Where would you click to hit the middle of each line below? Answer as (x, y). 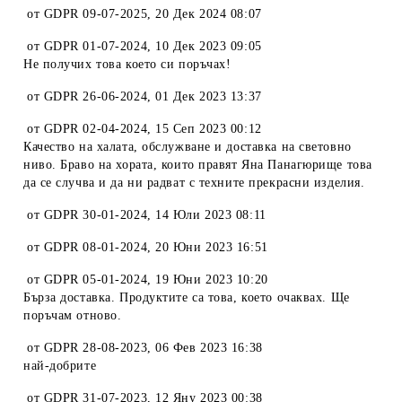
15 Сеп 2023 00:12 (209, 129)
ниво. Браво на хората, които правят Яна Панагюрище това (198, 165)
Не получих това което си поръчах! (127, 64)
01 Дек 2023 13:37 (209, 96)
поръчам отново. (73, 315)
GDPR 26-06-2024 (96, 96)
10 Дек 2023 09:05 (209, 46)
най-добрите (60, 366)
